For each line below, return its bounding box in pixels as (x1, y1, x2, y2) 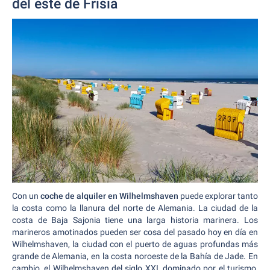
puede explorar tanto (178, 191, 258, 201)
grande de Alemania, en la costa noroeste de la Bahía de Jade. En (12, 251, 258, 261)
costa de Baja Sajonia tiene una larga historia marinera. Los (12, 215, 258, 225)
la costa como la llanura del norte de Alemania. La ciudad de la (12, 203, 258, 213)
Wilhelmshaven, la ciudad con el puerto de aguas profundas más (12, 239, 258, 249)
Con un (12, 191, 40, 201)
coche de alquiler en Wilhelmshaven (40, 191, 178, 201)
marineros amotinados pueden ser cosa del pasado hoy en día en (12, 227, 258, 237)
